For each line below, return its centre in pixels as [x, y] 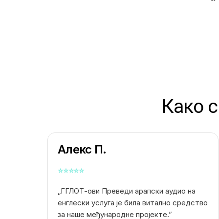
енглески [75, 203]
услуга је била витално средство [150, 203]
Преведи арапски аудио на [149, 191]
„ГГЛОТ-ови [80, 191]
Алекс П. [82, 150]
